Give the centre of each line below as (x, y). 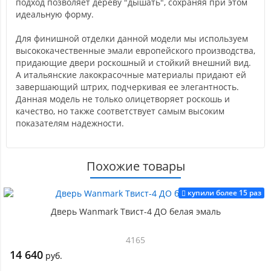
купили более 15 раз (224, 193)
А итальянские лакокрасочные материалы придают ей (131, 75)
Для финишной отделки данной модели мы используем (132, 38)
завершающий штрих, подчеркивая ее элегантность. (127, 87)
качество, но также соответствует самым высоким (120, 111)
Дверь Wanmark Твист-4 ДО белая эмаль (135, 211)
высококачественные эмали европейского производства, (135, 51)
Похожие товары (135, 166)
